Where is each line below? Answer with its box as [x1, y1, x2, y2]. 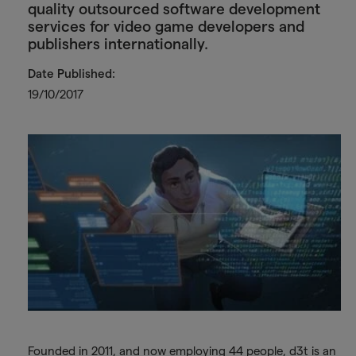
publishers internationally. [27, 36, 208, 53]
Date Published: [27, 67, 115, 81]
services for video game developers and [27, 18, 304, 36]
